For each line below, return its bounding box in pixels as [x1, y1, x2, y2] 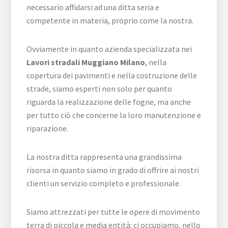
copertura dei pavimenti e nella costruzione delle [26, 70, 197, 80]
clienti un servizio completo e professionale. [26, 178, 181, 188]
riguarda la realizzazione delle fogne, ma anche [26, 97, 191, 107]
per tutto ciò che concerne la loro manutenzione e [26, 110, 202, 120]
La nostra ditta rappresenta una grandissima [26, 152, 182, 162]
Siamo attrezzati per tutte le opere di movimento [26, 207, 201, 217]
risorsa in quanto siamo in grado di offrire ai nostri [26, 165, 199, 175]
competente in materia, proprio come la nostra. [26, 15, 194, 25]
